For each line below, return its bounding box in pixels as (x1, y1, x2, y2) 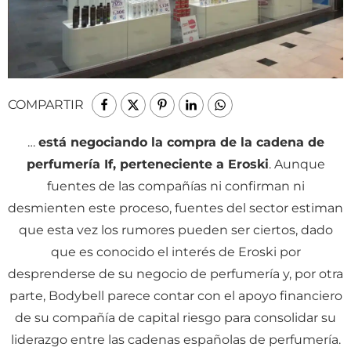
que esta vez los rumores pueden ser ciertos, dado (18, 222, 333, 237)
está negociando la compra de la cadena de (38, 134, 324, 150)
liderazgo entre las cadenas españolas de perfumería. (10, 331, 341, 347)
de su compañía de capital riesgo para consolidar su (15, 309, 336, 325)
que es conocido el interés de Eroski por (50, 244, 301, 259)
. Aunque (268, 156, 325, 172)
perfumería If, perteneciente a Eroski (26, 156, 269, 172)
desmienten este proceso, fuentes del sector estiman (8, 200, 343, 215)
